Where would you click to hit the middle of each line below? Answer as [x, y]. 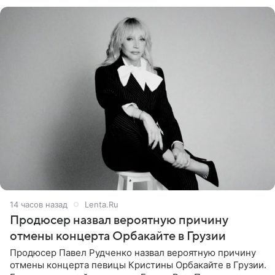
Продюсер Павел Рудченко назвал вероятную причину [133, 252]
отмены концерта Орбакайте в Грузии [118, 236]
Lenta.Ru [102, 204]
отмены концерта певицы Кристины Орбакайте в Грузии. [138, 265]
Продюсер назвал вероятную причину [119, 220]
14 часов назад [39, 204]
